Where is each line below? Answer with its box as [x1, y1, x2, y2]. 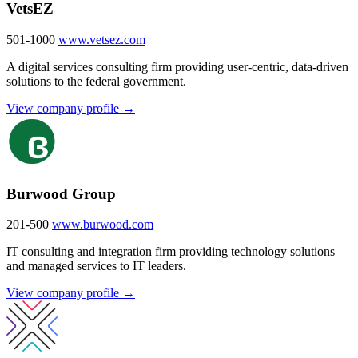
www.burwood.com [52, 217, 153, 232]
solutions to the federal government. [6, 74, 186, 88]
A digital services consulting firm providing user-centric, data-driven [6, 59, 348, 74]
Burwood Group [6, 185, 116, 202]
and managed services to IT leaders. [6, 259, 186, 273]
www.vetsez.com [58, 32, 145, 46]
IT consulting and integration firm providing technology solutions [6, 245, 335, 259]
